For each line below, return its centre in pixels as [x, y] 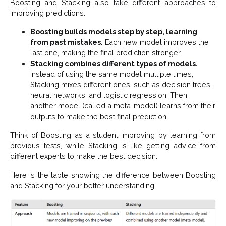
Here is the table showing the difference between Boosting [113, 175]
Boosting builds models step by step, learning [114, 32]
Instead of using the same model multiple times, [112, 74]
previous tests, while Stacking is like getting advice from [113, 146]
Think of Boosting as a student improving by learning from [113, 135]
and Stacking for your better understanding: [83, 186]
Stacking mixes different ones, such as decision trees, [121, 85]
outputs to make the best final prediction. [99, 117]
